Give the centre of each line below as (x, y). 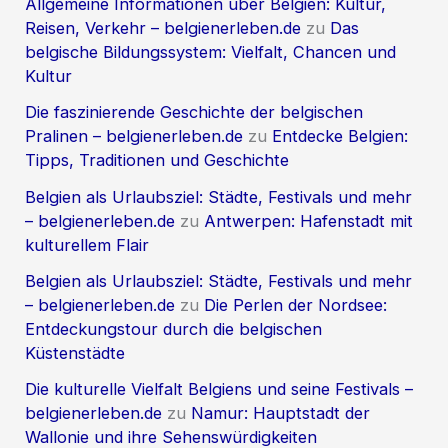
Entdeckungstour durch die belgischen (174, 328)
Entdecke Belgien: (340, 136)
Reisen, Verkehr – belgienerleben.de (163, 28)
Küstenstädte (75, 352)
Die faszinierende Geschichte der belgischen (194, 112)
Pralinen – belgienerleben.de (134, 136)
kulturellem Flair (87, 244)
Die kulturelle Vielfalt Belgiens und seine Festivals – (219, 389)
